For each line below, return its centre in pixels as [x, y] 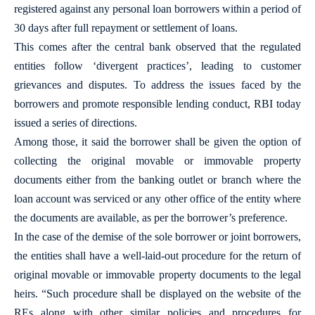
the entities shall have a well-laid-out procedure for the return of [157, 256]
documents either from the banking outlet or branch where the [157, 180]
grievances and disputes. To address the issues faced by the [157, 85]
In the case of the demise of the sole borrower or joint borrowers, [157, 237]
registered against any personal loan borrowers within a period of [157, 9]
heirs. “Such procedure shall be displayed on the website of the [157, 294]
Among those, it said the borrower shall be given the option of [157, 142]
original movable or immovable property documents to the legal [157, 275]
